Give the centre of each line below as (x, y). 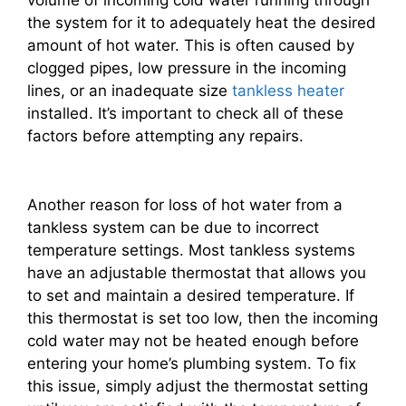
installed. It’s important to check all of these (185, 114)
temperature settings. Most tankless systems (191, 250)
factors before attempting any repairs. (165, 136)
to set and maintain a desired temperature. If (191, 295)
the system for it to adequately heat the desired (202, 23)
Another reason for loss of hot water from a (185, 204)
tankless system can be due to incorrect (173, 227)
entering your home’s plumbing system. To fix (192, 363)
